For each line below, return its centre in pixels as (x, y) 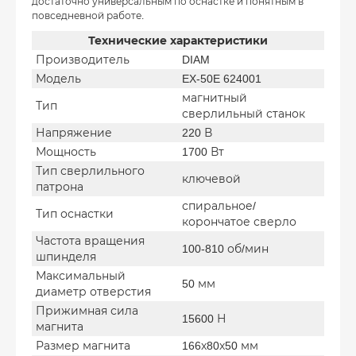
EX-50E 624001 (222, 78)
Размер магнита (83, 345)
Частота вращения (90, 240)
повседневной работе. (88, 15)
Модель (58, 78)
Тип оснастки (75, 213)
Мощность (66, 151)
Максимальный (81, 275)
